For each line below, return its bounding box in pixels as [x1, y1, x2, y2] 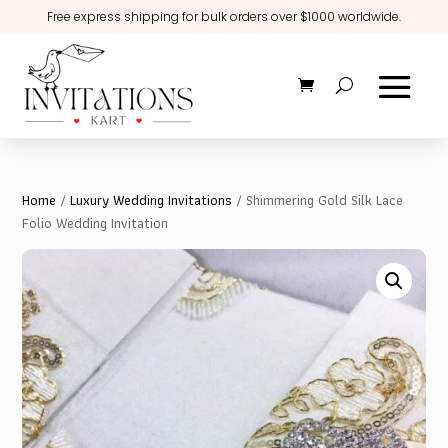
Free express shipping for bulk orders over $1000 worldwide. [47, 8, 401, 25]
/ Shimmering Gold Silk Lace [232, 188, 404, 211]
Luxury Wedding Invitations [70, 188, 233, 211]
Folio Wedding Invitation [22, 211, 169, 234]
